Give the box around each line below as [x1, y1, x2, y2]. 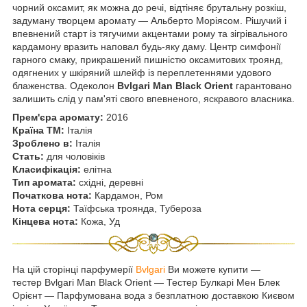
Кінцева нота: [12, 215, 81, 227]
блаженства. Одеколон [12, 79, 117, 91]
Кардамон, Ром [92, 189, 163, 201]
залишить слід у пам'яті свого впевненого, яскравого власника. [12, 93, 295, 104]
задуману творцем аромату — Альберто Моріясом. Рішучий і [12, 14, 286, 26]
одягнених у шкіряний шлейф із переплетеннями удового [12, 66, 271, 78]
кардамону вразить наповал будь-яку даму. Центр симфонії [12, 40, 281, 52]
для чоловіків [44, 150, 105, 162]
